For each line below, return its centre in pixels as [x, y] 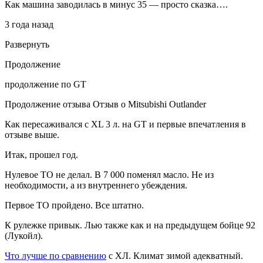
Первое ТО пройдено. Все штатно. [74, 205]
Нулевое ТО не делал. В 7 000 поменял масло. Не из [109, 174]
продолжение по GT [45, 84]
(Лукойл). [24, 235]
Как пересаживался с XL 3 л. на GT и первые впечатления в [125, 124]
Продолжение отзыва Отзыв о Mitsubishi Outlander [105, 104]
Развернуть [27, 44]
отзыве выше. [32, 134]
